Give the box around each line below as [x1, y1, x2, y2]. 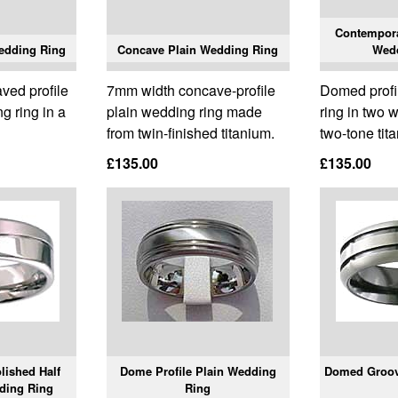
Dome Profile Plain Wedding [119, 362, 276, 380]
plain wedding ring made [106, 101, 262, 123]
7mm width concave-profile [106, 80, 275, 101]
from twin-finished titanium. [106, 123, 275, 144]
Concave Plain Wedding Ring [117, 41, 279, 59]
